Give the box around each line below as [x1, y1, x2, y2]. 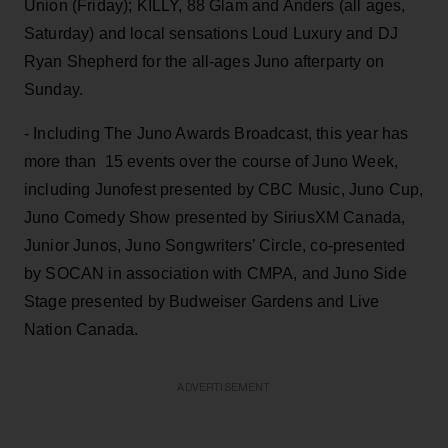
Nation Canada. [24, 320, 139, 338]
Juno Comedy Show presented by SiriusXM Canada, [24, 208, 406, 226]
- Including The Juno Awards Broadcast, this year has [24, 124, 409, 142]
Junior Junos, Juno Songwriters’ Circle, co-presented [24, 236, 406, 254]
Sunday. [24, 80, 84, 98]
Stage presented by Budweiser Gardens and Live [24, 292, 380, 310]
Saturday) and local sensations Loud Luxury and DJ [24, 24, 398, 42]
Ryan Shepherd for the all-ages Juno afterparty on [24, 52, 384, 70]
